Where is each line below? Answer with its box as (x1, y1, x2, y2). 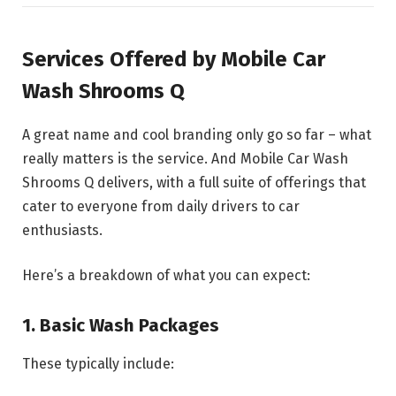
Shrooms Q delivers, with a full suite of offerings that (22, 173, 366, 191)
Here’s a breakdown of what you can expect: (22, 267, 310, 285)
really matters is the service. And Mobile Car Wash (22, 149, 348, 167)
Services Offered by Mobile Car (22, 46, 325, 72)
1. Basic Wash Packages (22, 314, 219, 336)
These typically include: (22, 355, 174, 373)
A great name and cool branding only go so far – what (22, 126, 371, 143)
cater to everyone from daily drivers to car (22, 197, 300, 215)
